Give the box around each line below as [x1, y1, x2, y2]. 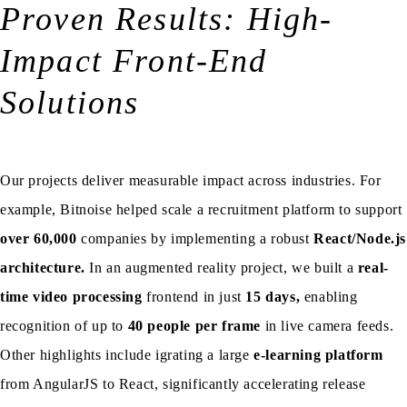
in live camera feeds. [261, 318, 394, 334]
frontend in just [142, 289, 246, 305]
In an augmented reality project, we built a [84, 260, 358, 276]
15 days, [245, 289, 301, 305]
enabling [300, 289, 358, 305]
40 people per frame [127, 318, 262, 334]
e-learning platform [253, 347, 383, 363]
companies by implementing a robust [76, 231, 314, 247]
